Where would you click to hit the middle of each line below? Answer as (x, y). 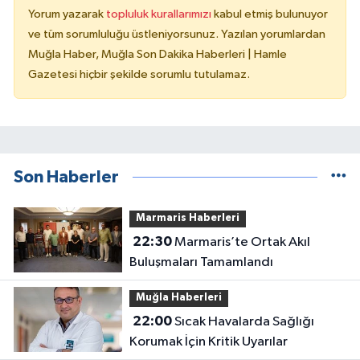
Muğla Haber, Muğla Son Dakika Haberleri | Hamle (157, 54)
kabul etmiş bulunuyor (271, 14)
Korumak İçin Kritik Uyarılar (208, 342)
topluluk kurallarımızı (160, 14)
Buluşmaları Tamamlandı (201, 262)
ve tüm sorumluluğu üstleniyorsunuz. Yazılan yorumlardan (177, 34)
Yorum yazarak (67, 14)
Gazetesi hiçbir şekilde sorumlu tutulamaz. (139, 74)
